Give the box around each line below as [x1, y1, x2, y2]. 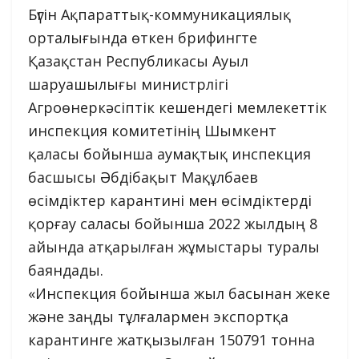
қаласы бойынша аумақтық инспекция [28, 144, 311, 164]
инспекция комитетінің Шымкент [28, 121, 276, 141]
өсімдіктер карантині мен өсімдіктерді [28, 191, 312, 211]
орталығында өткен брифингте [28, 28, 257, 48]
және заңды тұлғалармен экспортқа [28, 307, 288, 327]
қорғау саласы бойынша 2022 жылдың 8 [28, 214, 317, 234]
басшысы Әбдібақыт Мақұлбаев [28, 167, 258, 188]
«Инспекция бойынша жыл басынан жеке [28, 284, 330, 304]
